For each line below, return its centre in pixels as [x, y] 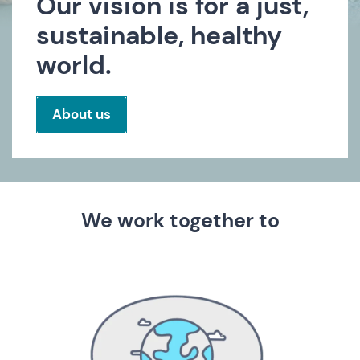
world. [74, 65]
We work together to [180, 221]
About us [82, 114]
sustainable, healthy [159, 36]
